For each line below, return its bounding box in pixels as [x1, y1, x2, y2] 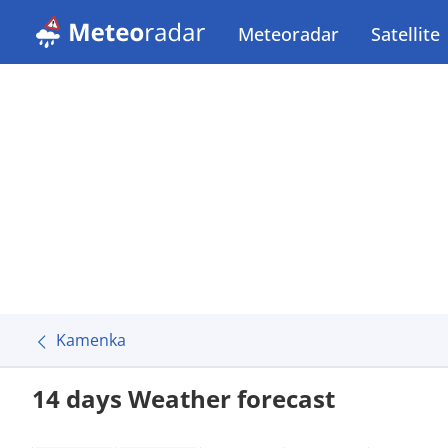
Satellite [371, 22, 440, 46]
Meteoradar [238, 22, 339, 46]
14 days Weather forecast [32, 382, 335, 415]
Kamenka [56, 329, 126, 351]
